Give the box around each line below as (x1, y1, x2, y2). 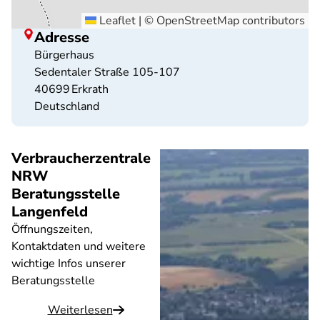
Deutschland (34, 99, 99, 114)
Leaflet (96, 13, 136, 29)
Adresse (34, 28, 89, 47)
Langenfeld (11, 202, 88, 221)
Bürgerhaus (34, 47, 94, 63)
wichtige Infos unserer (11, 256, 126, 271)
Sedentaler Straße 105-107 (34, 64, 180, 80)
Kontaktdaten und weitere (11, 239, 146, 254)
